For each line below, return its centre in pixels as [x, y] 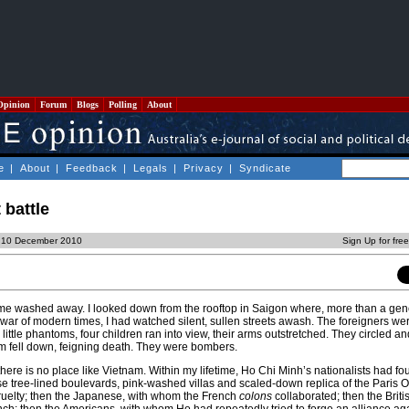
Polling [123, 105]
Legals [151, 168]
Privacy [204, 168]
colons [256, 397]
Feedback [92, 168]
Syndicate [265, 168]
